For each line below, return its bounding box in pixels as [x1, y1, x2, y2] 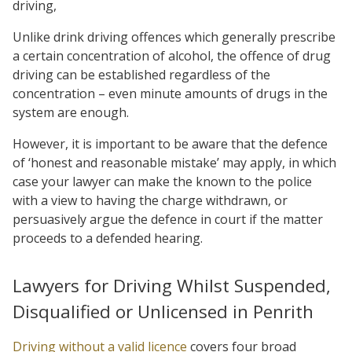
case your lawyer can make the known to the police [13, 173, 312, 190]
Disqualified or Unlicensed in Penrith [13, 299, 313, 324]
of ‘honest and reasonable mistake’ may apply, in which [13, 154, 336, 171]
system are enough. [13, 104, 129, 121]
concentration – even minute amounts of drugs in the [13, 85, 328, 102]
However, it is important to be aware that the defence [13, 135, 328, 152]
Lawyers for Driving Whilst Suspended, [13, 273, 331, 298]
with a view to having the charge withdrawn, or [13, 192, 288, 209]
